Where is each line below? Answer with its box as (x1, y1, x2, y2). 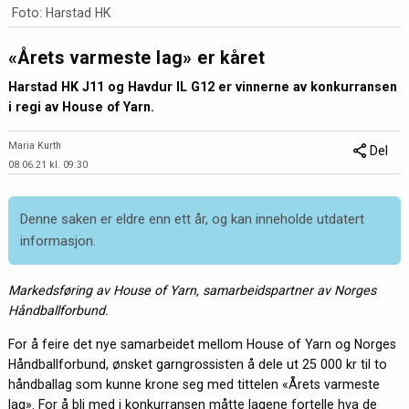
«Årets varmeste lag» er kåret (7, 47, 266, 69)
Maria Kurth (7, 139, 61, 152)
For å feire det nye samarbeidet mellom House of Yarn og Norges (7, 336, 396, 351)
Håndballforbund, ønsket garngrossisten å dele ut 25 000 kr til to (7, 356, 387, 372)
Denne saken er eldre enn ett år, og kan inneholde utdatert (20, 211, 365, 228)
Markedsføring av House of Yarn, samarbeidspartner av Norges (7, 283, 376, 299)
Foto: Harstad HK (11, 5, 110, 21)
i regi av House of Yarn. (7, 100, 154, 115)
